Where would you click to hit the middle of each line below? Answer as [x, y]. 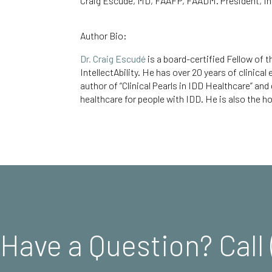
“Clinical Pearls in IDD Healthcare [185, 86]
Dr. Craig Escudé [113, 59]
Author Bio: [104, 36]
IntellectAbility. [110, 72]
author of [100, 86]
